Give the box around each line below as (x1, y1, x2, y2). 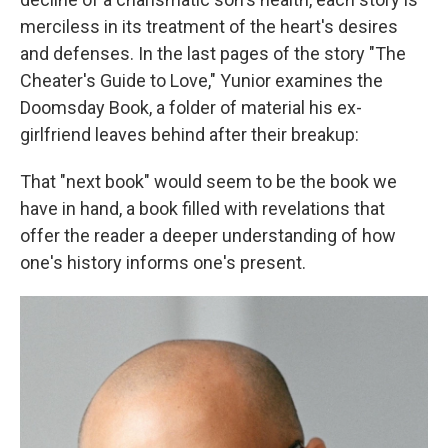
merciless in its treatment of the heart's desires (20, 16, 398, 37)
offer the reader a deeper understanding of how (20, 225, 396, 246)
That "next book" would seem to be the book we (20, 171, 397, 192)
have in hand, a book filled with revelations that (20, 198, 385, 219)
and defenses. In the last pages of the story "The (20, 43, 406, 64)
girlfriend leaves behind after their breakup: (20, 124, 359, 145)
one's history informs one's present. (20, 252, 306, 273)
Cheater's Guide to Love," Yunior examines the (20, 70, 383, 91)
